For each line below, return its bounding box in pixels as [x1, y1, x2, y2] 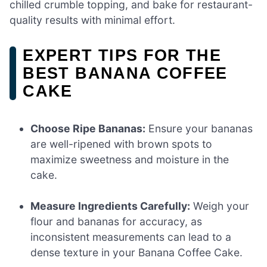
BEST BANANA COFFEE [23, 63, 228, 82]
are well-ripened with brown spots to [30, 137, 213, 150]
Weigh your [190, 200, 250, 213]
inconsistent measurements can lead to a [30, 231, 232, 244]
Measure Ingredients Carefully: [30, 200, 191, 213]
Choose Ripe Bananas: [30, 122, 146, 135]
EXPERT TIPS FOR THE [23, 45, 222, 64]
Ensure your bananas [145, 122, 253, 135]
